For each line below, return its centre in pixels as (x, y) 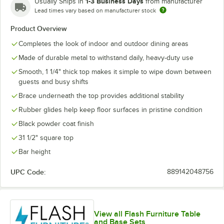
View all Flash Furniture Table (147, 214)
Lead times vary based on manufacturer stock (95, 10)
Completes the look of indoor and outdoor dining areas (103, 44)
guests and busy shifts (53, 82)
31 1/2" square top (46, 138)
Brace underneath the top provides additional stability (101, 96)
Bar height (34, 152)
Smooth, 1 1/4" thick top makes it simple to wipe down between (115, 72)
